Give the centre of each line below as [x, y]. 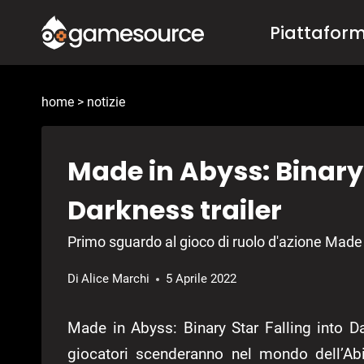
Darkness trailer [175, 210]
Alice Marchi [116, 279]
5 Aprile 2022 [201, 279]
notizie [106, 102]
